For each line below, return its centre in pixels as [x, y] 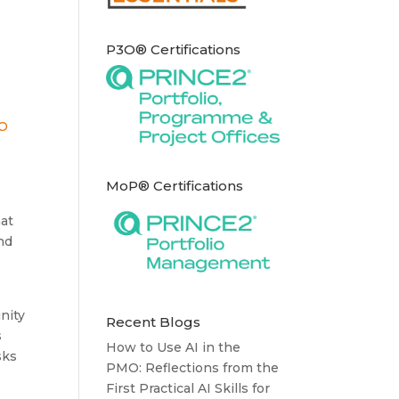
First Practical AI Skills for [188, 388]
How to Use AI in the [174, 347]
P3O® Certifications [174, 49]
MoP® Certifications [175, 185]
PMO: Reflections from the [193, 367]
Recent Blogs [154, 322]
